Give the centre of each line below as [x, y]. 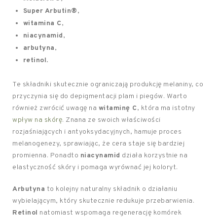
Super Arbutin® [50, 11]
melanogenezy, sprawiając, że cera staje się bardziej [98, 144]
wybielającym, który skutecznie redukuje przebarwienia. [103, 201]
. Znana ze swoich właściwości [111, 120]
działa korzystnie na [154, 156]
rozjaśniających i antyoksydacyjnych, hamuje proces [97, 132]
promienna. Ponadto [46, 156]
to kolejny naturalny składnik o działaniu [111, 189]
